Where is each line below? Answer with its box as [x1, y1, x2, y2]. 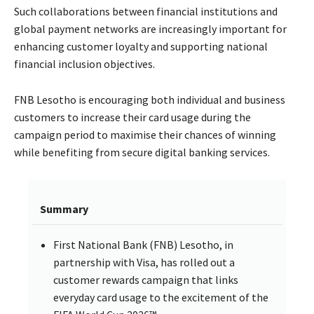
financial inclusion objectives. [14, 57, 155, 71]
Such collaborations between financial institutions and [14, 4, 278, 19]
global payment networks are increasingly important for [14, 22, 287, 36]
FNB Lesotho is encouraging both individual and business [14, 93, 285, 107]
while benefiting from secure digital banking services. [14, 145, 270, 160]
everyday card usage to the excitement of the [53, 290, 268, 305]
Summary [40, 202, 88, 217]
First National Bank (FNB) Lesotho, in [53, 238, 233, 252]
